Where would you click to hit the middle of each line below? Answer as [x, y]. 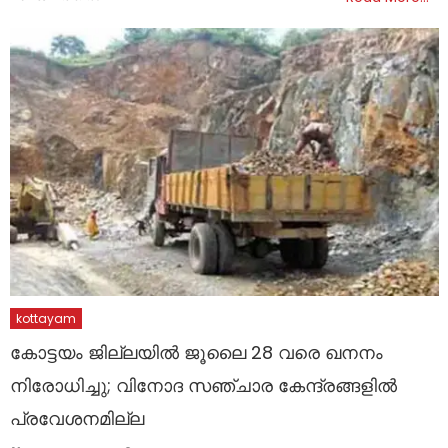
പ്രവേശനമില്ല [77, 419]
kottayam [46, 319]
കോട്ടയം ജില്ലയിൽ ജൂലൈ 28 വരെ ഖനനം [197, 353]
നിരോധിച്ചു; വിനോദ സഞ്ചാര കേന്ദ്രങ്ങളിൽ [204, 386]
